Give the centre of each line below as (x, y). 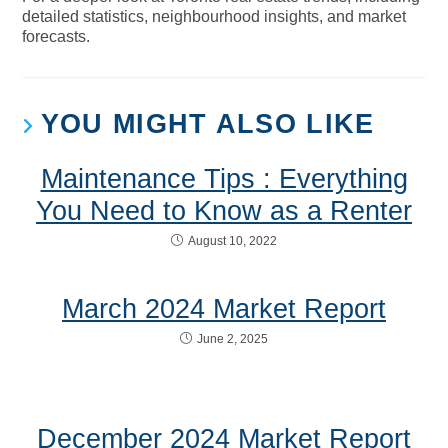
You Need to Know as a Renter (224, 210)
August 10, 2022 (232, 240)
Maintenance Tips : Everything (224, 178)
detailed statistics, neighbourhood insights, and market (214, 16)
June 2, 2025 (232, 338)
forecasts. (56, 36)
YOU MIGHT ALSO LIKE (207, 123)
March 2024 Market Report (224, 308)
